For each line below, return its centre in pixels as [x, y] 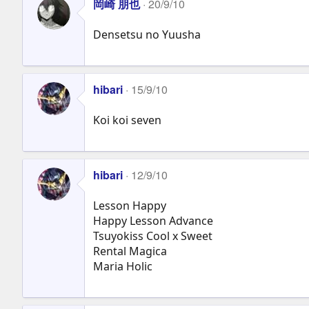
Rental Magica [130, 251]
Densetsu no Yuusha [147, 34]
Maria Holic [123, 266]
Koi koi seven [127, 120]
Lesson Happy [130, 205]
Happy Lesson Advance [153, 220]
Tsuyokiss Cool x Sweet [153, 236]
